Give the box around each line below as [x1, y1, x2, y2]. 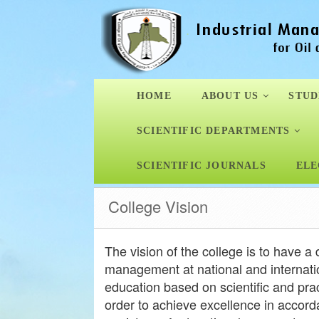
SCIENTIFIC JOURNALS [137, 160, 266, 171]
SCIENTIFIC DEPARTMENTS [137, 125, 291, 136]
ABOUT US [201, 90, 259, 101]
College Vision [108, 195, 208, 217]
